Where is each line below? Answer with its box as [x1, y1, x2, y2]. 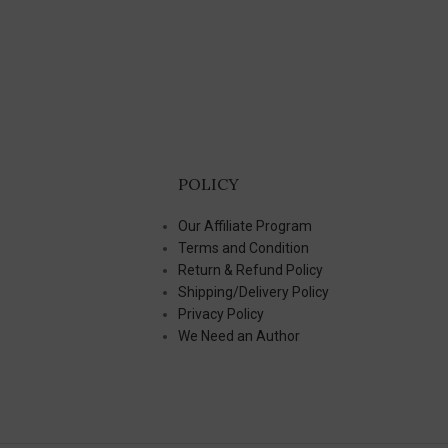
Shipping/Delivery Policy [177, 283, 329, 300]
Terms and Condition [177, 239, 309, 256]
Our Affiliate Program [177, 217, 312, 234]
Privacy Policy [177, 305, 264, 322]
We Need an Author [177, 327, 300, 344]
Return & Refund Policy [177, 261, 323, 278]
